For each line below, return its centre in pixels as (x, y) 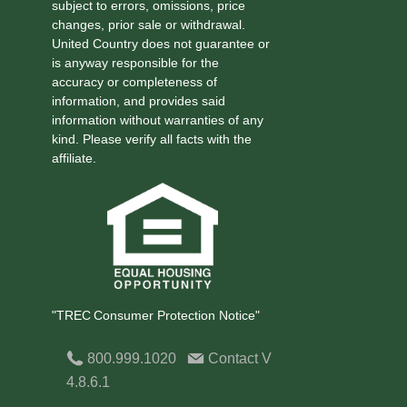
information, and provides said (138, 100)
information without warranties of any (157, 119)
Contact (233, 359)
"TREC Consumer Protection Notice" (155, 316)
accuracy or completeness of (134, 81)
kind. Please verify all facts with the (151, 139)
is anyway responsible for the (135, 62)
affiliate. (74, 158)
